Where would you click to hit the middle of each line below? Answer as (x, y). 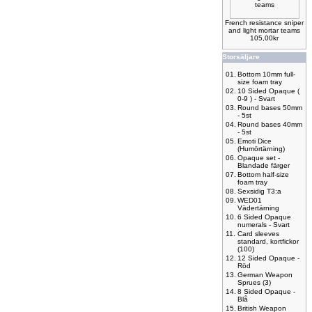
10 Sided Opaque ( (268, 91)
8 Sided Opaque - (266, 291)
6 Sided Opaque (264, 217)
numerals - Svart (264, 225)
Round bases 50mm (270, 108)
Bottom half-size (263, 174)
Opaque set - (259, 158)
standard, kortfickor (268, 241)
